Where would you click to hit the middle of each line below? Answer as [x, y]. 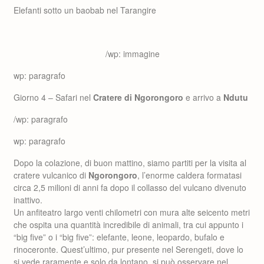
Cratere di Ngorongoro [138, 97]
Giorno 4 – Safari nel [53, 97]
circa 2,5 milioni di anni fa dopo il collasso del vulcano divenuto [130, 187]
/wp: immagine [132, 54]
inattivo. [28, 200]
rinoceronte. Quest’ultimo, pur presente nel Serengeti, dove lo [128, 249]
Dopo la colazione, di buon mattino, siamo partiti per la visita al [130, 163]
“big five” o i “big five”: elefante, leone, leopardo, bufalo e [119, 237]
